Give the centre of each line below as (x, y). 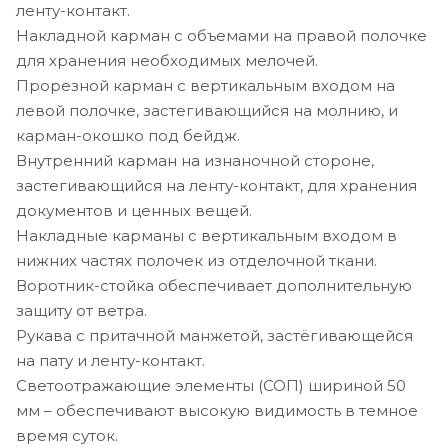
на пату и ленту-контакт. (110, 360)
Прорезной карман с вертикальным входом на (205, 85)
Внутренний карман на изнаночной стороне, (195, 160)
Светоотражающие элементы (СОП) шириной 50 (211, 385)
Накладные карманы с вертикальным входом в (206, 235)
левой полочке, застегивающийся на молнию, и (207, 110)
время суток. (67, 435)
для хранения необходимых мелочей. (167, 60)
